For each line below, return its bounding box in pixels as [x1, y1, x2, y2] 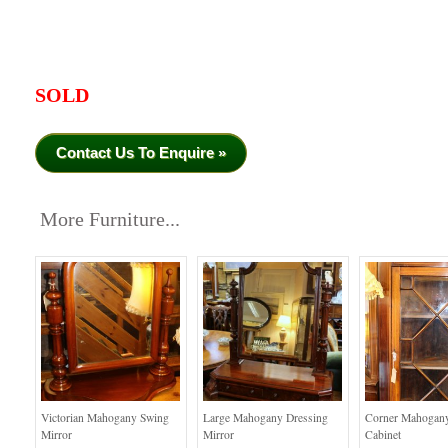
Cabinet [365, 427, 401, 443]
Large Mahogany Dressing [203, 410, 328, 426]
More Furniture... [40, 209, 180, 231]
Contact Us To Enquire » [56, 144, 226, 162]
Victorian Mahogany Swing [41, 410, 169, 426]
